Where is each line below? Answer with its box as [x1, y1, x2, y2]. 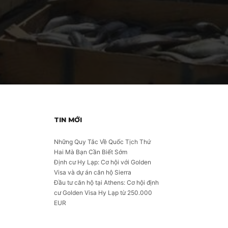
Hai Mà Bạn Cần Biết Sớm [54, 148, 127, 156]
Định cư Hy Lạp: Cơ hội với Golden [54, 158, 151, 166]
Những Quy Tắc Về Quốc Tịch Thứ [54, 138, 151, 146]
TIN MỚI [54, 116, 82, 124]
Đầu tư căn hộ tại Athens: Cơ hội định [54, 179, 159, 186]
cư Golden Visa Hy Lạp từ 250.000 [54, 189, 152, 196]
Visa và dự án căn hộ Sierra [54, 168, 131, 176]
